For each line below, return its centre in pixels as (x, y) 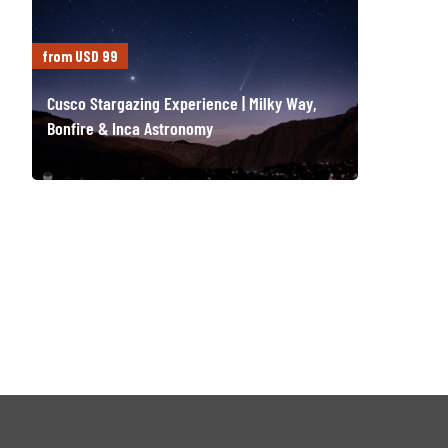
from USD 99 (80, 55)
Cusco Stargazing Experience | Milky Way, (182, 103)
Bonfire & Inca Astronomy (130, 128)
